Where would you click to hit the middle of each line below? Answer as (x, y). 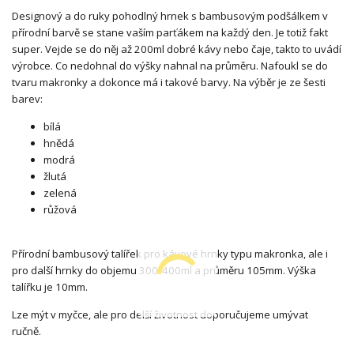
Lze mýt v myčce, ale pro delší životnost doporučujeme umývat (160, 314)
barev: (27, 98)
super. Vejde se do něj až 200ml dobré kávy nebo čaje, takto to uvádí (177, 49)
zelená (60, 192)
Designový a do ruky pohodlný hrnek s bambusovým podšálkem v (170, 15)
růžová (60, 209)
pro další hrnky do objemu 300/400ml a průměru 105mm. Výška (164, 270)
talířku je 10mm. (50, 286)
